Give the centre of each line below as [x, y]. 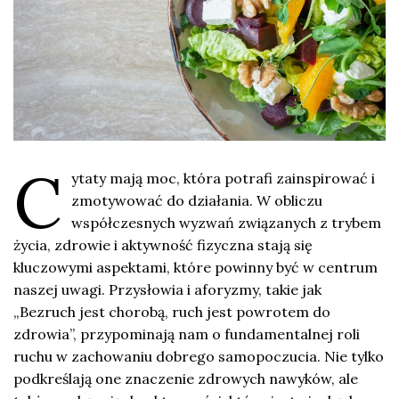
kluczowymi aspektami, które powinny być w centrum [195, 267]
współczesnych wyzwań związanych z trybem [226, 222]
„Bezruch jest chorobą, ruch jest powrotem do [172, 311]
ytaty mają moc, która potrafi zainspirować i [223, 178]
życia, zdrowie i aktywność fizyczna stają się [163, 244]
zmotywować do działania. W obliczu [197, 200]
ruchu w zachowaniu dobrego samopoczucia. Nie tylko [199, 356]
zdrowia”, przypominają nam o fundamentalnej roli [187, 334]
